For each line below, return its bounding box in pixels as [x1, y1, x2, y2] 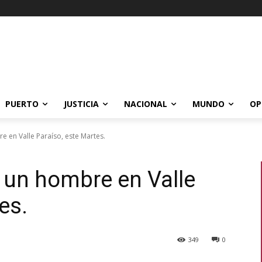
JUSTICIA [64, 98, 99, 109]
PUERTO [5, 98, 39, 109]
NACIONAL [124, 98, 167, 109]
